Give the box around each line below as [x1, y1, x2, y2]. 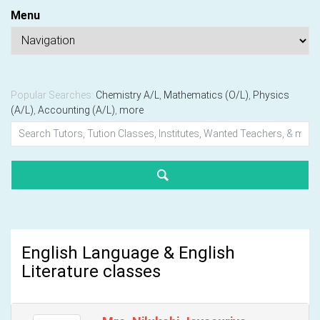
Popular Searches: [11, 89, 94, 101]
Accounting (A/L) [38, 104, 115, 116]
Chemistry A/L [96, 89, 159, 101]
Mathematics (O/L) [164, 89, 249, 101]
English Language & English [21, 242, 235, 263]
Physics [253, 89, 289, 101]
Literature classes [21, 261, 161, 281]
